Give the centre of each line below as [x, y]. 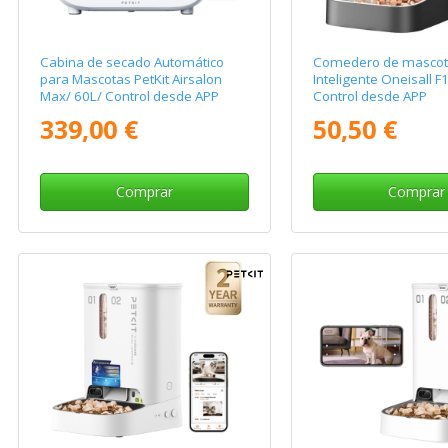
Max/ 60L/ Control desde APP [130, 96]
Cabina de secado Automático [132, 62]
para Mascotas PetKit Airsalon [131, 79]
